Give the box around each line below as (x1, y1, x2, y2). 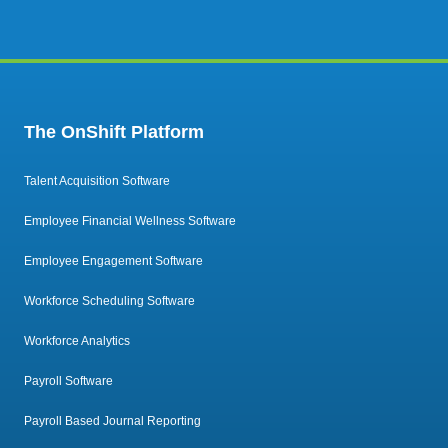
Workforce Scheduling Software (24, 294, 195, 309)
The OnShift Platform (24, 121, 204, 142)
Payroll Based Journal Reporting (24, 414, 201, 429)
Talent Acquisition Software (24, 174, 170, 189)
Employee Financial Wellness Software (24, 214, 236, 229)
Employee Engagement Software (24, 254, 203, 269)
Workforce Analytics (24, 334, 130, 349)
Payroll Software (24, 374, 113, 389)
